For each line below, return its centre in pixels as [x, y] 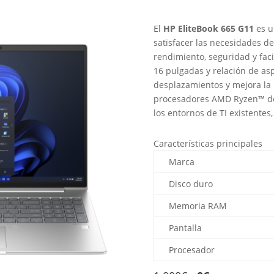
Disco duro [191, 184]
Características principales [208, 144]
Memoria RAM [198, 206]
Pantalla [185, 228]
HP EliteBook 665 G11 [208, 29]
